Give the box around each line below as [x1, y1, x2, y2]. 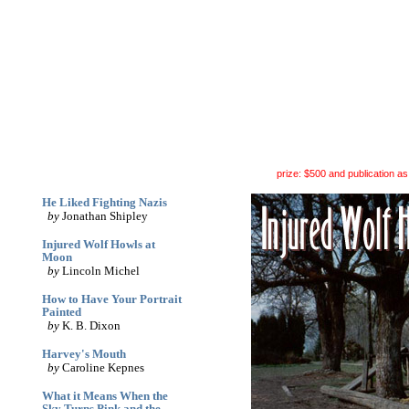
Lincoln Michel [59, 264, 140, 278]
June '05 [49, 159, 121, 179]
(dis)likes [296, 116, 358, 131]
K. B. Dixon [59, 319, 121, 332]
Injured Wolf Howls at [42, 237, 155, 251]
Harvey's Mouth [42, 347, 126, 361]
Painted [42, 305, 81, 319]
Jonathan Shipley [59, 209, 148, 223]
